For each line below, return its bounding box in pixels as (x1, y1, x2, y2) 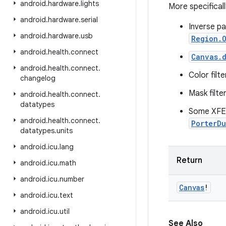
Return (177, 155, 202, 165)
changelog (20, 74, 55, 83)
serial (81, 15, 98, 24)
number (60, 175, 84, 184)
